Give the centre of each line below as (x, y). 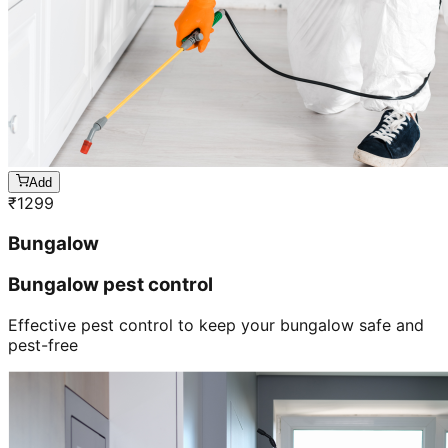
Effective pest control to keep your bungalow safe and (216, 325)
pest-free (43, 345)
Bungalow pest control (110, 285)
